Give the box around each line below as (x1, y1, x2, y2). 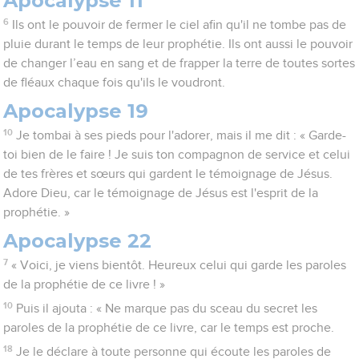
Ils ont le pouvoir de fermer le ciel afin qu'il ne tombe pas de (11, 18, 346, 32)
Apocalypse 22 (3, 229, 152, 253)
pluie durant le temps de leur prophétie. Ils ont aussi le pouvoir (3, 38, 353, 51)
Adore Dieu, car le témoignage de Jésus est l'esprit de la (3, 187, 319, 200)
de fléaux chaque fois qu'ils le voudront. (3, 76, 226, 90)
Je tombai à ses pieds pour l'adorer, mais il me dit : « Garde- (15, 129, 346, 143)
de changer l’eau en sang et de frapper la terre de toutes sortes (3, 57, 356, 71)
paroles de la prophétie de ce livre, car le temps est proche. (3, 321, 335, 335)
